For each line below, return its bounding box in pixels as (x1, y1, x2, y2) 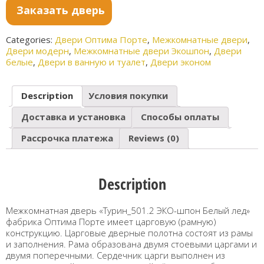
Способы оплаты (141, 111, 219, 123)
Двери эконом (150, 55, 211, 68)
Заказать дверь (16, 3, 105, 18)
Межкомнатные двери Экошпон (74, 44, 209, 57)
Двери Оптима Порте (55, 33, 147, 45)
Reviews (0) (128, 132, 179, 144)
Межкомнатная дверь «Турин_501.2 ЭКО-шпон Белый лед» (6, 204, 250, 216)
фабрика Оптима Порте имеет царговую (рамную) (6, 215, 216, 227)
